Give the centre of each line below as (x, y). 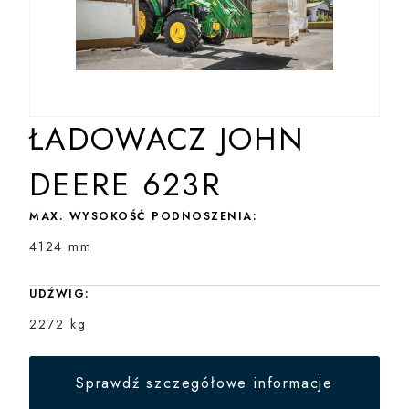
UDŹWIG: (60, 294)
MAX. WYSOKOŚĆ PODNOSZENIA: (143, 217)
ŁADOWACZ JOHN (167, 140)
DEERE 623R (126, 185)
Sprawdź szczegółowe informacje (204, 383)
